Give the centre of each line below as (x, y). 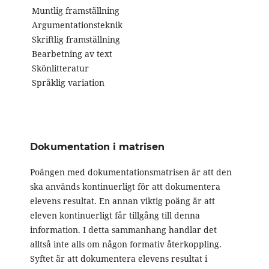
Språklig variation (68, 83)
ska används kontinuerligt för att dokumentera (125, 187)
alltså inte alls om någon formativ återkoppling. (125, 244)
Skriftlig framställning (76, 40)
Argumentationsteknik (77, 25)
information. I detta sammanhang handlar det (123, 230)
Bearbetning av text (72, 54)
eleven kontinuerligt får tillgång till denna (115, 216)
